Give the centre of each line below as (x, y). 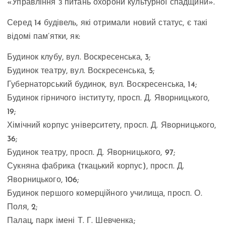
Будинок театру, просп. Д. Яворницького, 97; (91, 153)
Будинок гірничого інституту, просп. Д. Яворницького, (108, 98)
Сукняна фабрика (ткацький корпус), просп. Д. (96, 166)
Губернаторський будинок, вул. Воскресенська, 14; (102, 84)
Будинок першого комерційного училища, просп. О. (105, 193)
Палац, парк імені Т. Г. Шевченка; (71, 221)
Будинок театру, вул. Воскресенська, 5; (81, 71)
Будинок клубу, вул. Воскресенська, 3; (79, 57)
